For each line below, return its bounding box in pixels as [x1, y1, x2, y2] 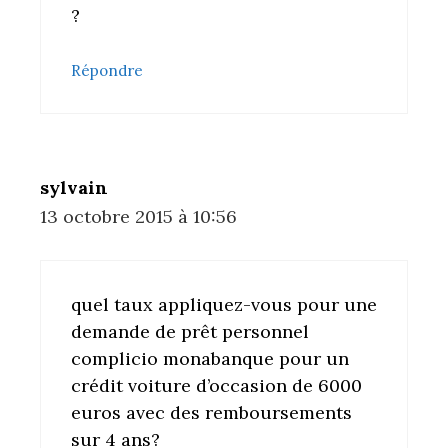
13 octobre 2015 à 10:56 [40, 205, 237, 229]
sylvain [40, 176, 108, 200]
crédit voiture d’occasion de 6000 [71, 374, 362, 398]
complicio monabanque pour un [71, 347, 349, 371]
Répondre [71, 61, 143, 81]
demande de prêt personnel [71, 320, 309, 344]
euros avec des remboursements [71, 401, 352, 425]
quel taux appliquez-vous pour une [71, 293, 377, 317]
